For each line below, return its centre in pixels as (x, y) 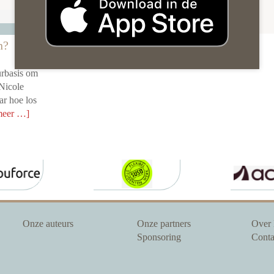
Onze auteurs (48, 224)
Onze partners (164, 224)
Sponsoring (159, 237)
